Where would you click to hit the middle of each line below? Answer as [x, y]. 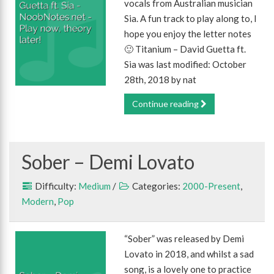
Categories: [156, 186]
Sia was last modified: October [186, 64]
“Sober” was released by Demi [184, 239]
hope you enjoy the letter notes [188, 34]
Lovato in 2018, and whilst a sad [189, 254]
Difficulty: [56, 186]
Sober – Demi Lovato [108, 162]
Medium [94, 186]
